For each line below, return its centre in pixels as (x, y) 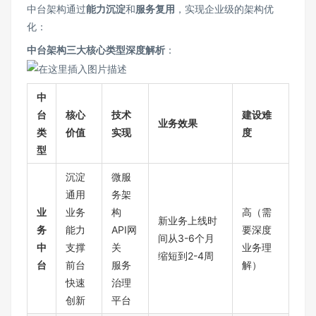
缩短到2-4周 (186, 256)
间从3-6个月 (186, 238)
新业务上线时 (188, 221)
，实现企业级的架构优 (224, 9)
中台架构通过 (56, 9)
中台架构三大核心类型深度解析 (96, 50)
